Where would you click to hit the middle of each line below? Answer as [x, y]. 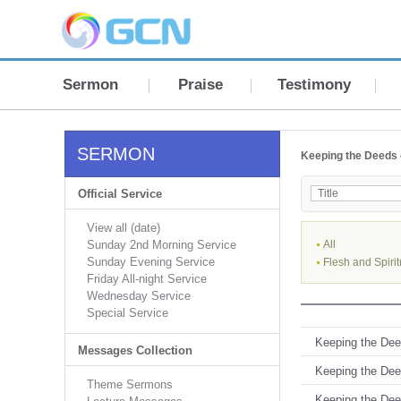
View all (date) [124, 228]
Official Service [120, 194]
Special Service [128, 313]
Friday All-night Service [147, 279]
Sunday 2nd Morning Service [162, 245]
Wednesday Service [139, 296]
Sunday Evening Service [151, 262]
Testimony [314, 85]
